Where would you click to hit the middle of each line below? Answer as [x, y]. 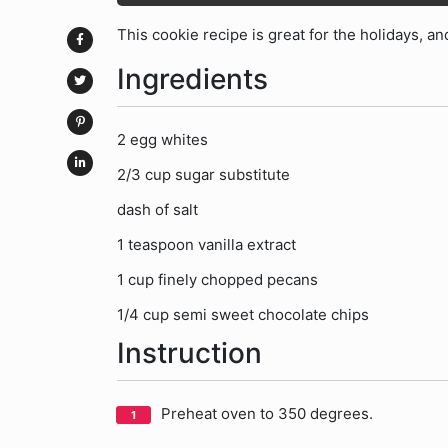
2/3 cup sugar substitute [203, 174]
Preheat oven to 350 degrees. [267, 413]
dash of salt [157, 209]
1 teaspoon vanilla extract [206, 244]
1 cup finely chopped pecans [217, 279]
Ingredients [192, 79]
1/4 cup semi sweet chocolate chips [243, 314]
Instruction [189, 353]
